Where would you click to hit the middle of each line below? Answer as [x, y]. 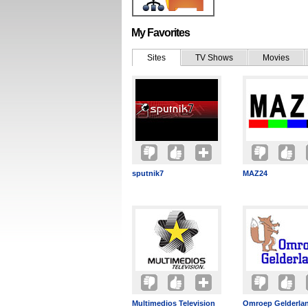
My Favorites [161, 33]
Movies [276, 58]
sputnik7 [148, 173]
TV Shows [214, 58]
